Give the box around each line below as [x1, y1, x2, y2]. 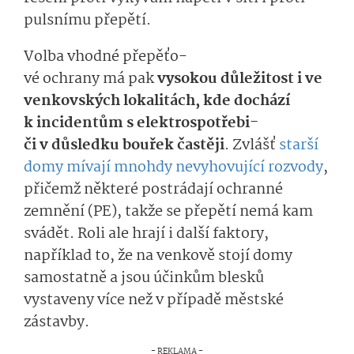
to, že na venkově [95, 243, 218, 268]
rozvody [268, 155, 323, 179]
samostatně [24, 265, 107, 290]
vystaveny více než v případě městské [24, 288, 284, 312]
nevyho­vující [175, 155, 268, 179]
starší [279, 133, 318, 157]
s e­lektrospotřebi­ [126, 111, 258, 135]
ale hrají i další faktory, [105, 221, 269, 246]
